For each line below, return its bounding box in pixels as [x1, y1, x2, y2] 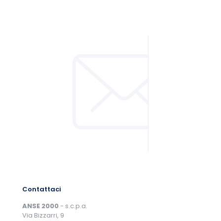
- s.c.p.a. [59, 201, 87, 211]
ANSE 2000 [22, 201, 59, 211]
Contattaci [22, 184, 61, 194]
